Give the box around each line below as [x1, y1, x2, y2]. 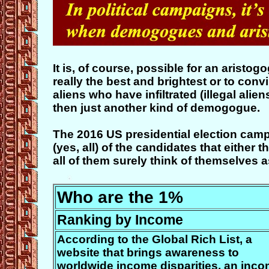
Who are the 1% [57, 188, 183, 207]
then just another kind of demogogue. [53, 101, 260, 114]
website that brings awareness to [57, 246, 239, 259]
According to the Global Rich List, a [57, 233, 252, 246]
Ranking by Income [57, 212, 183, 228]
